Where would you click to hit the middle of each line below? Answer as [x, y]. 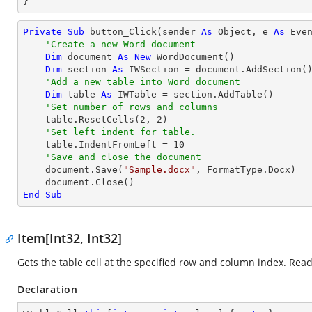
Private [42, 32]
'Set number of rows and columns [132, 107]
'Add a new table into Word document [143, 82]
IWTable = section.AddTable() [193, 94]
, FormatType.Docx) [246, 170]
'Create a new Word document [120, 44]
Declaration [48, 289]
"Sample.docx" [159, 170]
